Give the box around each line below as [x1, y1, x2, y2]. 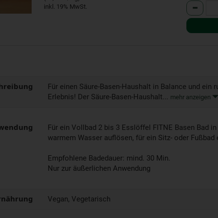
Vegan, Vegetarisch [47, 194, 110, 203]
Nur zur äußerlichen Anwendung [47, 163, 150, 173]
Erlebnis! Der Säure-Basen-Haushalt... [47, 92, 170, 101]
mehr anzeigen [170, 93, 212, 101]
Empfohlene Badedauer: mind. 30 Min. [47, 153, 170, 163]
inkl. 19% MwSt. [43, 2, 87, 10]
